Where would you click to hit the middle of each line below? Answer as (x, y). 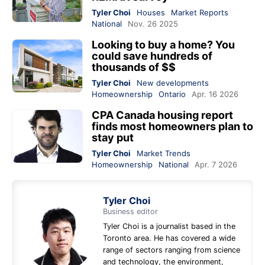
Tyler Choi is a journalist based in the (169, 227)
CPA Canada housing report (162, 115)
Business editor (130, 212)
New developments (173, 83)
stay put (113, 138)
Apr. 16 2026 (215, 94)
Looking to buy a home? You (163, 45)
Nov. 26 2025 (153, 24)
